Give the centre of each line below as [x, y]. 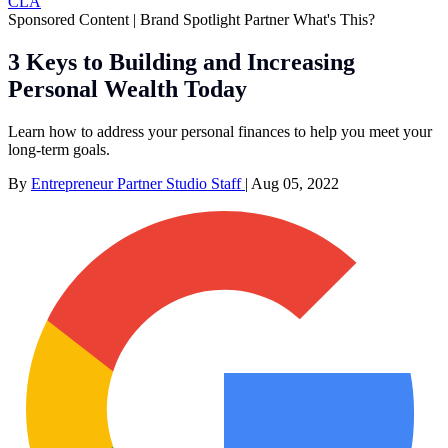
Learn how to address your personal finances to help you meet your [220, 131]
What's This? [334, 19]
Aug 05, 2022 [295, 183]
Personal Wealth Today [127, 88]
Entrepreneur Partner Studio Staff [138, 183]
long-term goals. [59, 149]
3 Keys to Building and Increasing [181, 61]
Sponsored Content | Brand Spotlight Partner [150, 19]
